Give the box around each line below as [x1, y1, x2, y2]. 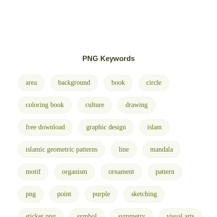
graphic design [86, 124, 126, 131]
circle [146, 79, 161, 86]
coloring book [25, 101, 64, 108]
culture [85, 101, 104, 108]
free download [25, 124, 65, 131]
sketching [131, 190, 157, 198]
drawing [125, 101, 148, 108]
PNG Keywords [82, 54, 135, 62]
